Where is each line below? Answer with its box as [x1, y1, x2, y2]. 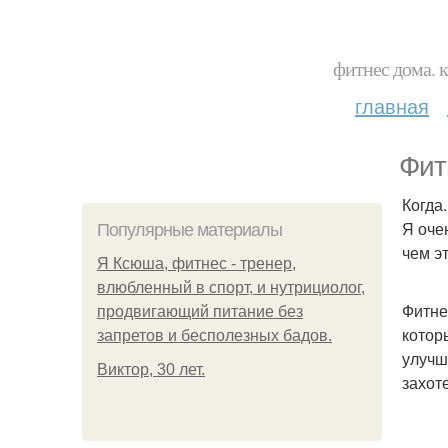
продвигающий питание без [97, 303, 303, 320]
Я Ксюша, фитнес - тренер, [97, 255, 296, 272]
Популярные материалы [97, 220, 282, 240]
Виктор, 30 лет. [97, 361, 205, 378]
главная [355, 91, 429, 120]
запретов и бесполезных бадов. [97, 327, 332, 344]
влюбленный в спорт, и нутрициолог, [97, 279, 365, 296]
